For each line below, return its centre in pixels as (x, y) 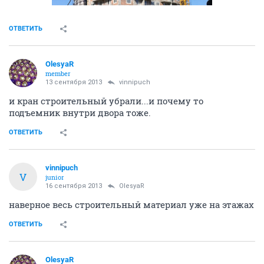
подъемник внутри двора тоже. (80, 113)
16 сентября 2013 (74, 186)
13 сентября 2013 (74, 82)
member (58, 74)
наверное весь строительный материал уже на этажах (131, 205)
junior (55, 177)
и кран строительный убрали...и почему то (106, 101)
